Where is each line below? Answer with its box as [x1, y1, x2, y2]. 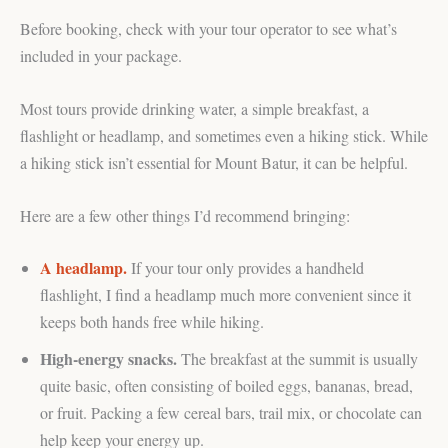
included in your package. [20, 45, 182, 67]
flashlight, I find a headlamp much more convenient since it [40, 284, 411, 306]
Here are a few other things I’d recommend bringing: [20, 204, 350, 226]
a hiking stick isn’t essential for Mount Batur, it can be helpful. [20, 151, 408, 173]
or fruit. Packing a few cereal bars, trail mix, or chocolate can [40, 402, 422, 424]
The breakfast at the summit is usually [177, 348, 418, 370]
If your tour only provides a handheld [127, 257, 364, 279]
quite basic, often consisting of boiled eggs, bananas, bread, [40, 375, 413, 397]
